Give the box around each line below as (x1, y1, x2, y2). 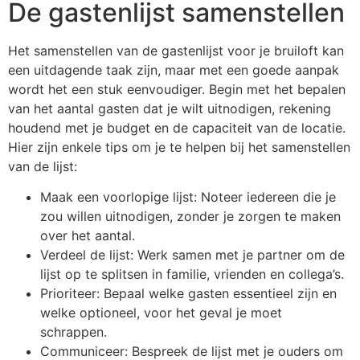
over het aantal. (40, 227, 135, 244)
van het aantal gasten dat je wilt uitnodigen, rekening (8, 100, 331, 117)
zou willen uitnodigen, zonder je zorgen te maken (40, 208, 341, 225)
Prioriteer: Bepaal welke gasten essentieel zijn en (40, 285, 337, 302)
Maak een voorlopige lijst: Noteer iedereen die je (40, 189, 336, 206)
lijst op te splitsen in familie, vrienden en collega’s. (40, 266, 344, 283)
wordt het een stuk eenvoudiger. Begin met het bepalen (8, 80, 346, 97)
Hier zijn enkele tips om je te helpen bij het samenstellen (8, 138, 350, 155)
